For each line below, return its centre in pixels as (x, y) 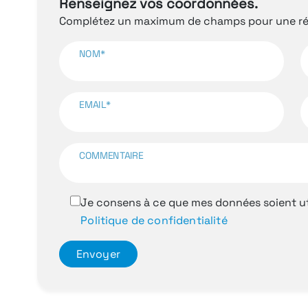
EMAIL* (95, 104)
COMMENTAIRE (111, 155)
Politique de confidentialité (154, 220)
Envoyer (98, 254)
